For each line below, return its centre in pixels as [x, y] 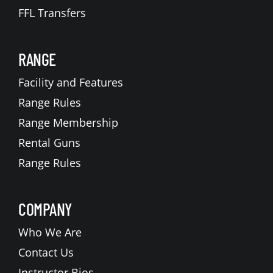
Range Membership [68, 122]
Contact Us [46, 252]
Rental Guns [49, 142]
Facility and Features [70, 82]
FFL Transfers [52, 12]
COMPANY [45, 209]
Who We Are [50, 232]
